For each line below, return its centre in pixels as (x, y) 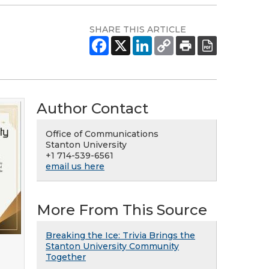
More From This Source (122, 210)
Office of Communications (102, 134)
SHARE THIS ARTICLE (138, 29)
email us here (75, 166)
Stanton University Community (112, 246)
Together (66, 257)
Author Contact (92, 108)
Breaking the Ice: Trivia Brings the (120, 235)
